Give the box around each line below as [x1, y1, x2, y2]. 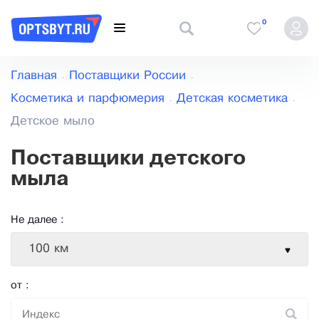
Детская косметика [177, 93, 288, 105]
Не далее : [11, 215, 64, 226]
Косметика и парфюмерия [11, 93, 164, 105]
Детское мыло [11, 116, 95, 127]
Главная [11, 70, 57, 82]
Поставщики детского [11, 150, 246, 169]
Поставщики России [69, 70, 186, 82]
